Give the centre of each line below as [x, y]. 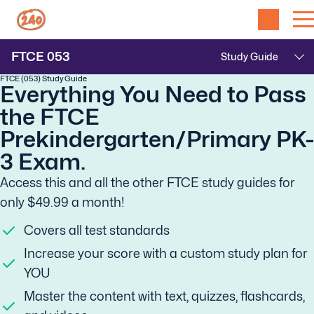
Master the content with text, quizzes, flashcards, [164, 296]
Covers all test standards [97, 230]
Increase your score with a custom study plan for [166, 253]
